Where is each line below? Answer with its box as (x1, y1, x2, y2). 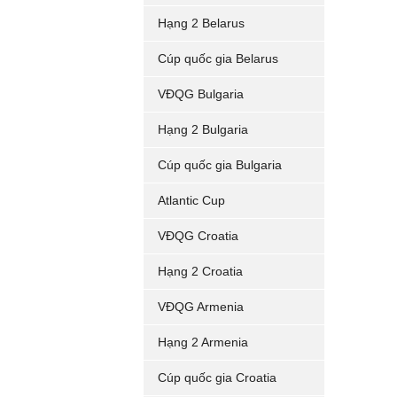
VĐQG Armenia (158, 300, 244, 314)
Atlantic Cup (158, 193, 225, 207)
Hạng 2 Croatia (158, 264, 243, 278)
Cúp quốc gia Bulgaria (158, 158, 282, 172)
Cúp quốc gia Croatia (158, 370, 276, 385)
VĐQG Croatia (158, 229, 238, 243)
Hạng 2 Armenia (158, 335, 248, 349)
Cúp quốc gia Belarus (158, 51, 278, 66)
